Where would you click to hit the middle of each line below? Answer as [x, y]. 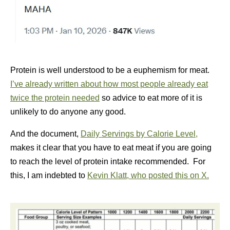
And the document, [45, 133]
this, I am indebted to [49, 175]
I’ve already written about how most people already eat [109, 84]
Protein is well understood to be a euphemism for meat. [111, 70]
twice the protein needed [55, 98]
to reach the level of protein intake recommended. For [108, 161]
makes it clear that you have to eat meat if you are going [111, 147]
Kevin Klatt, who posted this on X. [148, 175]
